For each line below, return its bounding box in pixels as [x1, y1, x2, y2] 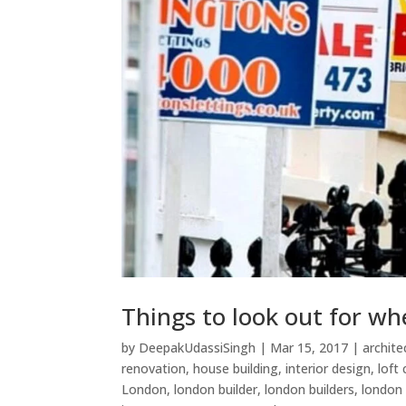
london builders [265, 380, 355, 398]
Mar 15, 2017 [270, 338, 349, 356]
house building [193, 359, 279, 377]
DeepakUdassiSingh [139, 338, 256, 356]
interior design [285, 359, 372, 377]
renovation [121, 359, 187, 377]
